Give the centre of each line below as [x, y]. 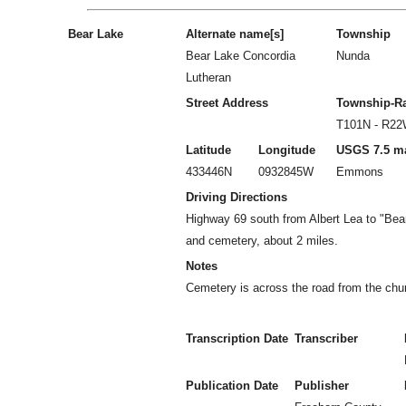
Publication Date [232, 386]
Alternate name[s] [235, 34]
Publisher [322, 386]
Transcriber [326, 338]
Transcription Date [237, 338]
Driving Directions [237, 197]
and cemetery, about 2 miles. [262, 241]
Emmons [360, 172]
